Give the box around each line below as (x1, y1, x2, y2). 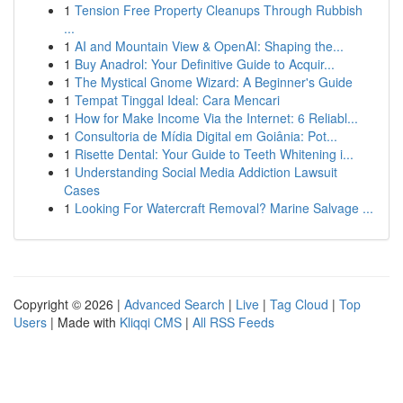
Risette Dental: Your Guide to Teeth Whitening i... (75, 145, 354, 163)
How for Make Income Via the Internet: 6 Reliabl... (75, 109, 358, 127)
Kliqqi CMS (120, 313, 182, 331)
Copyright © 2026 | (13, 295, 124, 313)
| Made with (47, 313, 120, 331)
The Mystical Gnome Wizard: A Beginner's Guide (75, 73, 353, 91)
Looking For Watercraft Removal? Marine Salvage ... (75, 199, 373, 217)
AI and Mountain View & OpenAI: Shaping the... (75, 37, 344, 55)
